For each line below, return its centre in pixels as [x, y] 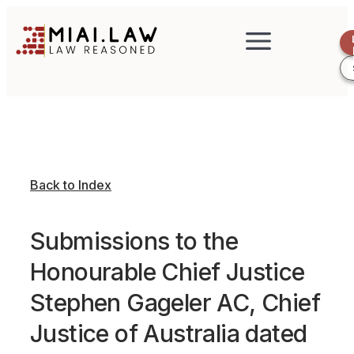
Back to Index [71, 185]
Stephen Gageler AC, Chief [175, 303]
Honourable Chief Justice [168, 272]
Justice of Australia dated [169, 333]
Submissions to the [134, 241]
